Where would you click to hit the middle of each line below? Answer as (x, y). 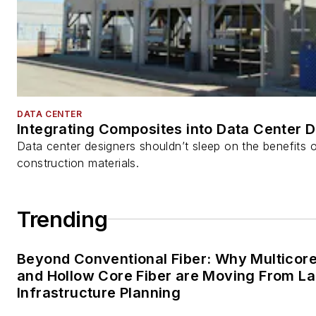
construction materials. (78, 163)
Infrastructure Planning (99, 292)
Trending (62, 219)
